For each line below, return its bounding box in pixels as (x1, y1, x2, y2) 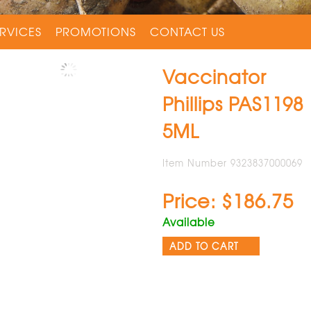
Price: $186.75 (162, 187, 294, 215)
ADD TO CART (169, 239, 239, 253)
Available (162, 215, 215, 230)
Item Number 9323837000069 (162, 156, 303, 170)
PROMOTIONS (56, 23, 136, 40)
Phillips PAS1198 (162, 90, 303, 117)
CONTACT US (150, 23, 225, 40)
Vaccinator (162, 63, 267, 90)
